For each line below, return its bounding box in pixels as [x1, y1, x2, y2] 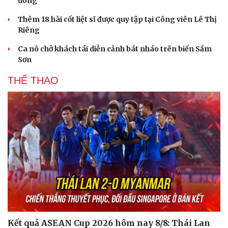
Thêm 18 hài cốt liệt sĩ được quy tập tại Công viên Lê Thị [18, 15, 217, 24]
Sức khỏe [8, 201, 41, 209]
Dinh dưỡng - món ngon [11, 214, 88, 222]
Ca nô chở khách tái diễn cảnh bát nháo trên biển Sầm [18, 44, 212, 54]
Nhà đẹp [123, 214, 151, 222]
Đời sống [120, 201, 152, 209]
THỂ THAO [8, 75, 59, 87]
